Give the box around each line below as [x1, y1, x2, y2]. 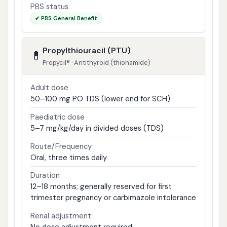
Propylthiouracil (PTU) [42, 45, 131, 56]
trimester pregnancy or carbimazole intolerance [30, 193, 196, 203]
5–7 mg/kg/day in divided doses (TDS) [30, 123, 164, 133]
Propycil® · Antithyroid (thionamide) [42, 58, 150, 67]
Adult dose [30, 83, 68, 93]
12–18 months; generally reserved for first [30, 181, 172, 192]
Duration [30, 170, 60, 181]
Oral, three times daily [30, 152, 107, 163]
